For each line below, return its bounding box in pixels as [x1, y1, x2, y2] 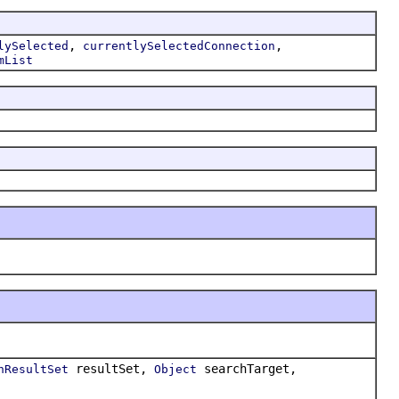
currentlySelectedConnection [83, 38, 275, 53]
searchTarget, [197, 361, 297, 376]
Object [154, 362, 197, 376]
